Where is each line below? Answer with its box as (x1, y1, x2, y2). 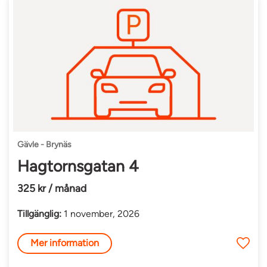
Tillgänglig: (17, 207, 62, 219)
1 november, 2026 (61, 207, 140, 219)
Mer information (30, 237, 100, 249)
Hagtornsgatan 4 (17, 157, 139, 176)
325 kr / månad (17, 181, 87, 194)
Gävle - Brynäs (17, 139, 72, 150)
